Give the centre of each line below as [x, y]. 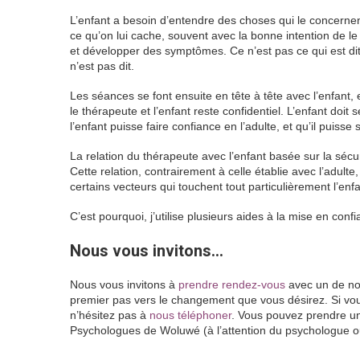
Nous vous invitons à [124, 284]
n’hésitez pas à [110, 315]
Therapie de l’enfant [188, 66]
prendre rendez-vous [232, 284]
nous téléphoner [190, 315]
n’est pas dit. [104, 66]
